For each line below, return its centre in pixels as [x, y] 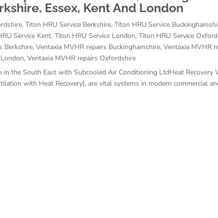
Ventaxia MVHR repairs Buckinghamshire [98, 47]
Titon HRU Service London [95, 36]
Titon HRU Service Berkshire [68, 24]
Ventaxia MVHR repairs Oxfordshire [82, 58]
